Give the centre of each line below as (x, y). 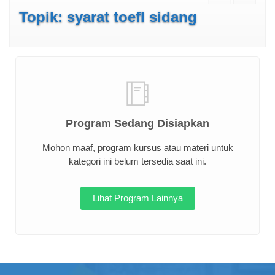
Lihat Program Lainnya (137, 198)
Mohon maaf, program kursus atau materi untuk (137, 148)
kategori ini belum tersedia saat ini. (137, 161)
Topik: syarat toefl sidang (108, 17)
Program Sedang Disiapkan (137, 123)
